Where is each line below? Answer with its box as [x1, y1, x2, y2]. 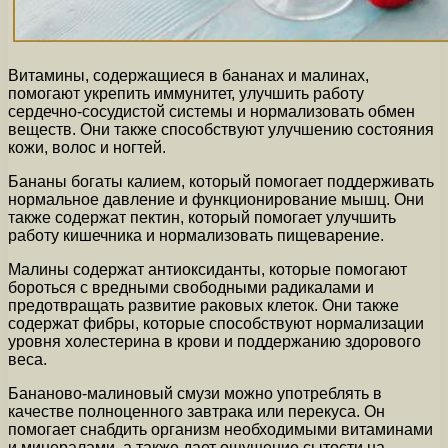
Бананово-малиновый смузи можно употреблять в [8, 385, 382, 403]
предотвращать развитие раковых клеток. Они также [8, 297, 399, 315]
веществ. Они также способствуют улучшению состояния [8, 121, 434, 139]
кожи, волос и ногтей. [8, 139, 166, 157]
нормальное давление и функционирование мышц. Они [8, 191, 424, 209]
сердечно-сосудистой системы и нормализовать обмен [8, 103, 415, 121]
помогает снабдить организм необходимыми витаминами [8, 421, 433, 439]
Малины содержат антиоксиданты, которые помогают [8, 261, 407, 279]
